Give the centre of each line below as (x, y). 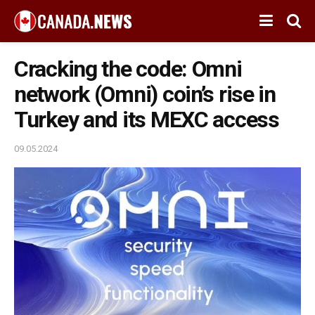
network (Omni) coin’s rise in (145, 94)
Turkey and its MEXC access (147, 120)
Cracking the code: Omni (128, 69)
